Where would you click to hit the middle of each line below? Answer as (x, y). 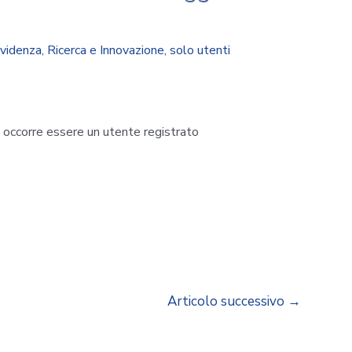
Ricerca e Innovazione (105, 50)
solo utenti (200, 50)
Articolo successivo (228, 301)
